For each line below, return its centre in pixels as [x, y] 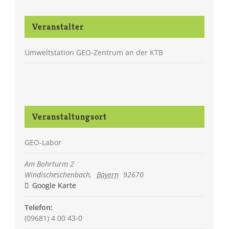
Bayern [107, 175]
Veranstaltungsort [69, 117]
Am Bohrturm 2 [49, 164]
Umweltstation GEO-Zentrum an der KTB [94, 52]
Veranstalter [58, 26]
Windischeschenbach [57, 175]
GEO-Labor [43, 143]
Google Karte [53, 186]
